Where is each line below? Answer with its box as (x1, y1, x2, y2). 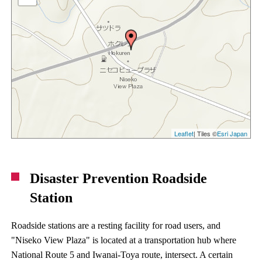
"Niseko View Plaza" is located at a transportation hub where (11, 235, 237, 245)
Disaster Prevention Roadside (30, 170, 208, 186)
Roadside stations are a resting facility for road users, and (11, 220, 221, 230)
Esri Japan (216, 128, 247, 138)
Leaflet (174, 128, 194, 138)
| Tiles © (193, 128, 217, 138)
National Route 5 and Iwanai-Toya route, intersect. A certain (11, 249, 233, 260)
